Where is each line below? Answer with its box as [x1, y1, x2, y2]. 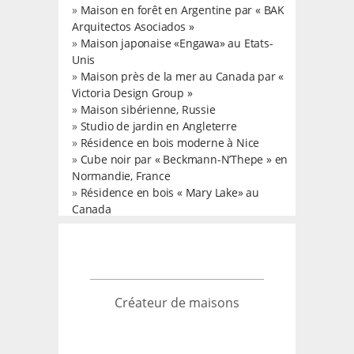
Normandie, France [72, 168, 171, 183]
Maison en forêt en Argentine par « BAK [80, 2, 285, 17]
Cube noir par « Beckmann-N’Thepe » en [80, 152, 288, 167]
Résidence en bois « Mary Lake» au [80, 185, 260, 200]
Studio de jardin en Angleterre [80, 119, 237, 134]
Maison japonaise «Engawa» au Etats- [80, 36, 273, 51]
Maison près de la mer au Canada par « [80, 69, 284, 84]
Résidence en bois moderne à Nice [80, 135, 260, 150]
